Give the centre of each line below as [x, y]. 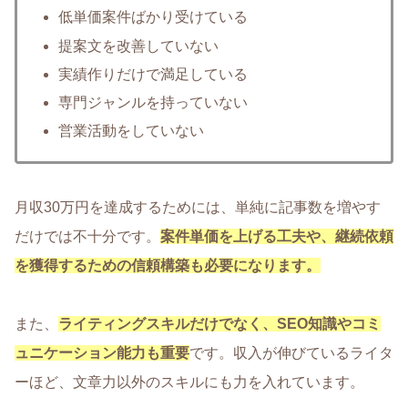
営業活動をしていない [132, 131]
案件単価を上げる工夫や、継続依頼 [277, 237]
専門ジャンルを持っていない [153, 102]
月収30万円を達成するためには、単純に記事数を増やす [198, 208]
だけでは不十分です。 [87, 237]
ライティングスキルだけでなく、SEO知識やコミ [219, 324]
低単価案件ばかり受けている [153, 17]
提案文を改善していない [139, 46]
